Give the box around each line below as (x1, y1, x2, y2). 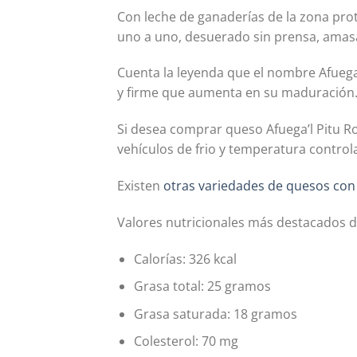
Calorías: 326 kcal (133, 249, 237, 268)
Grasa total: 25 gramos (133, 277, 271, 296)
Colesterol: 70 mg (133, 332, 238, 351)
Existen (117, 177, 163, 195)
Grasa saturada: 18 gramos (133, 304, 297, 323)
